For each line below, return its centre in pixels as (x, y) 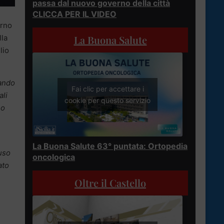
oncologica (54, 157)
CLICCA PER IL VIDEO (74, 14)
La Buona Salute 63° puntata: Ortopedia (110, 146)
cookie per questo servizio (107, 100)
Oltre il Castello (110, 183)
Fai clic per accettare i (107, 89)
